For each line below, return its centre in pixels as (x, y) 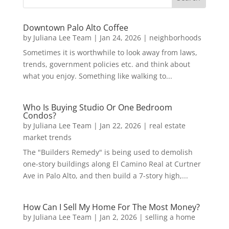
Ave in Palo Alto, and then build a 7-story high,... (105, 176)
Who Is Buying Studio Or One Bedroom (97, 108)
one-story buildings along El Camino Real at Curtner (112, 164)
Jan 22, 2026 (120, 126)
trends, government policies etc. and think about (106, 64)
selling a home (170, 217)
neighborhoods (175, 38)
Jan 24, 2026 (120, 38)
